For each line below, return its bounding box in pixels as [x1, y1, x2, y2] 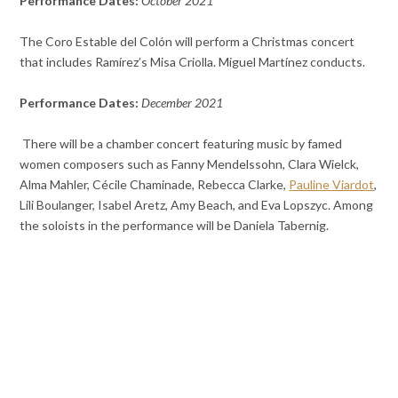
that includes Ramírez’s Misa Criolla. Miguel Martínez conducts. [20, 53, 366, 69]
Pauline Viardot [289, 176, 375, 192]
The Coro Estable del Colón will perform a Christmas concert [20, 33, 355, 49]
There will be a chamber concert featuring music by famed [22, 135, 343, 151]
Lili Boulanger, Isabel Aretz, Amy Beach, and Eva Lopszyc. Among [20, 196, 374, 212]
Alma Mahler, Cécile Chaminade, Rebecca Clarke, [20, 176, 290, 192]
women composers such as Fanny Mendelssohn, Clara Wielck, [20, 155, 360, 171]
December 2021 [141, 94, 224, 110]
